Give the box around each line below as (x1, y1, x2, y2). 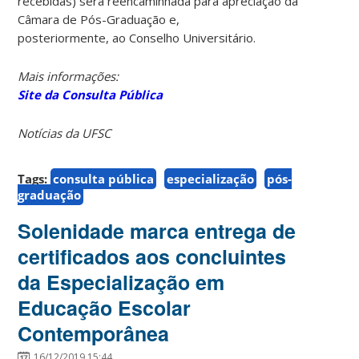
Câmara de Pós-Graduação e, (18, 10, 180, 27)
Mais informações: (18, 67, 119, 84)
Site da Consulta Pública (18, 86, 163, 103)
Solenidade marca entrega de (18, 216, 296, 245)
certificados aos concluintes (18, 241, 287, 271)
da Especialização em (18, 267, 225, 296)
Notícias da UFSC (18, 124, 111, 141)
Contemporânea (18, 318, 170, 348)
